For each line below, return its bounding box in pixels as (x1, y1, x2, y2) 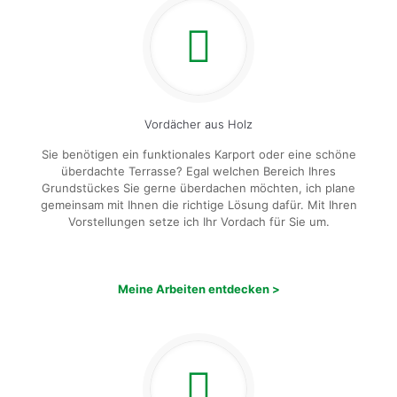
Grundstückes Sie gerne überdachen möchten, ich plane (42, 181, 355, 195)
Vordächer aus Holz (144, 117, 253, 131)
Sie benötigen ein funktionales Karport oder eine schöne (41, 147, 356, 161)
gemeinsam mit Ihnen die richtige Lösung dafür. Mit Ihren (40, 198, 357, 212)
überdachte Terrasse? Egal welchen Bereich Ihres (61, 164, 336, 178)
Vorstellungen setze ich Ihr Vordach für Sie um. (67, 214, 330, 229)
